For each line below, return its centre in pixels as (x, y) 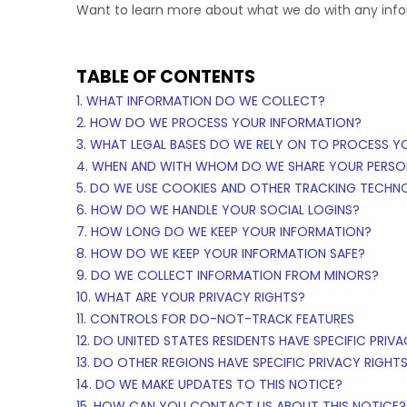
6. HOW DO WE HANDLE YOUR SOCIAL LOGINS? (218, 210)
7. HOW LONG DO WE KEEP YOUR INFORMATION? (224, 232)
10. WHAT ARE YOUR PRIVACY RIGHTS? (191, 297)
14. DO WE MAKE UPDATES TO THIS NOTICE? (209, 384)
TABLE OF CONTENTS (166, 77)
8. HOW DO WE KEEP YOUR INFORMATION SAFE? (221, 253)
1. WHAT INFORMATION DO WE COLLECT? (201, 101)
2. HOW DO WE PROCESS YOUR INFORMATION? (219, 123)
